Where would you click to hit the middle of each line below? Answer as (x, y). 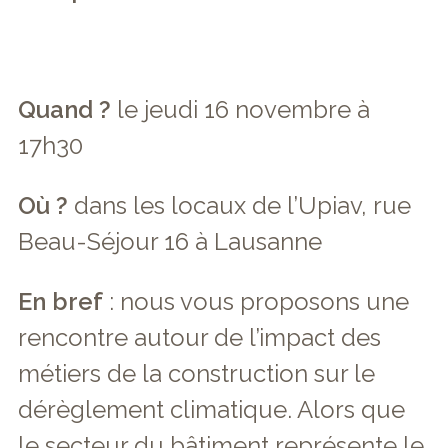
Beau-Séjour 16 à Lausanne (170, 241)
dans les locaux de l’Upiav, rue (239, 205)
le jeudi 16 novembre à (240, 109)
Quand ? (64, 109)
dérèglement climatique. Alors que (211, 409)
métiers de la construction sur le (196, 373)
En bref (60, 301)
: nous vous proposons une (256, 301)
